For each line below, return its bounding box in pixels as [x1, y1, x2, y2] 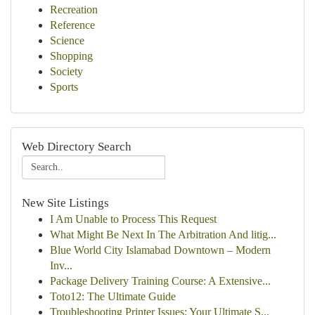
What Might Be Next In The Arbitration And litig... [50, 229, 276, 240]
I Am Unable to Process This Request [50, 213, 217, 225]
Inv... [50, 259, 72, 271]
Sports [50, 81, 78, 93]
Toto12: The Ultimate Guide [50, 290, 176, 302]
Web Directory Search [22, 140, 131, 153]
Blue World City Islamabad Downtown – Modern [50, 244, 271, 256]
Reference [50, 19, 95, 31]
